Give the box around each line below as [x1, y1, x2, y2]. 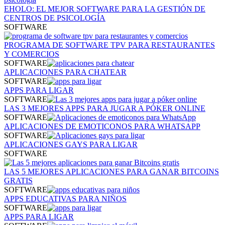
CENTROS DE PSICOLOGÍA [4, 13, 105, 22]
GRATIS [4, 176, 33, 185]
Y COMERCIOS [4, 49, 59, 58]
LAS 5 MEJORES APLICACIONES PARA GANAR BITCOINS [4, 167, 219, 176]
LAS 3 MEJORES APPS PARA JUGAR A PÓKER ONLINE [4, 103, 205, 113]
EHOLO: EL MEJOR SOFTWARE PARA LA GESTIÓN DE [4, 4, 205, 13]
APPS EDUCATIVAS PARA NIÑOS [4, 194, 127, 203]
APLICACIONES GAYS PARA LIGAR [4, 140, 138, 149]
